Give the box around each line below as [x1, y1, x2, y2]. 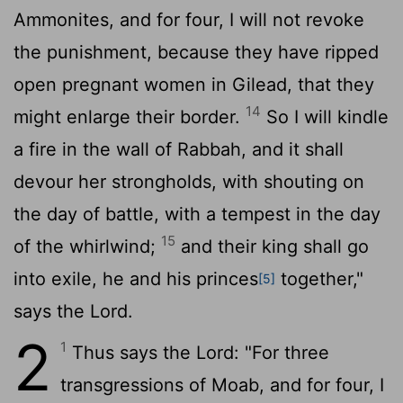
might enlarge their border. [13, 105, 246, 128]
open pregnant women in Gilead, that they [13, 73, 374, 95]
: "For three [234, 341, 329, 363]
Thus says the [67, 341, 196, 363]
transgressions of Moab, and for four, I [60, 373, 384, 396]
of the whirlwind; [13, 235, 161, 257]
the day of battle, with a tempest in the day [13, 202, 381, 225]
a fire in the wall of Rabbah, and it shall [13, 138, 344, 160]
